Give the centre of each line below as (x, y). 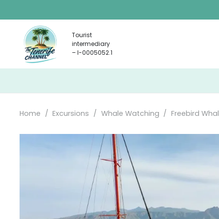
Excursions (71, 113)
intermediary (91, 44)
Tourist (82, 35)
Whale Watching (130, 113)
